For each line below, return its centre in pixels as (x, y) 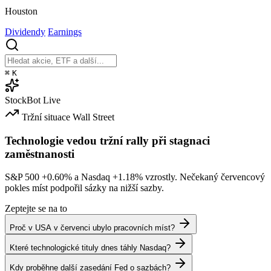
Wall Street (93, 117)
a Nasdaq (92, 177)
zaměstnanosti (40, 154)
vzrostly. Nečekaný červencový (204, 177)
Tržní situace (46, 117)
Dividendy (25, 31)
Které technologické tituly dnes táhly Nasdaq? (90, 248)
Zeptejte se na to (36, 209)
